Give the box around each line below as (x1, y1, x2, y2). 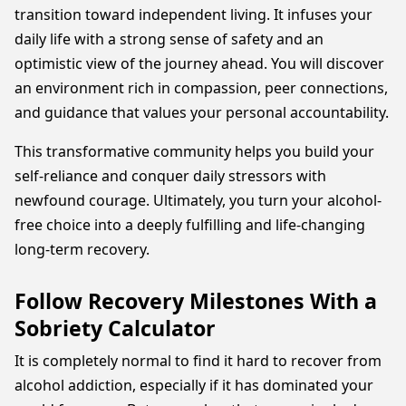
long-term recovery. (14, 239, 150, 259)
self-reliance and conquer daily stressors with (14, 166, 326, 186)
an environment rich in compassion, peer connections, (14, 78, 388, 98)
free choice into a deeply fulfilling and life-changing (14, 215, 365, 235)
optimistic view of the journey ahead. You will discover (14, 53, 384, 73)
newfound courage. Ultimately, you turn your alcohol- (14, 190, 382, 210)
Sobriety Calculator (14, 314, 216, 343)
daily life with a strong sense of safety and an (14, 29, 324, 49)
